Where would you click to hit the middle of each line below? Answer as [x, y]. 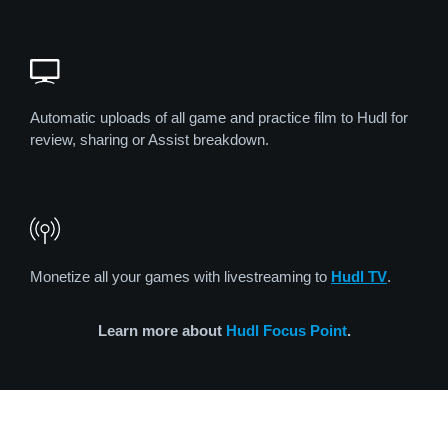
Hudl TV [359, 277]
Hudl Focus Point [286, 331]
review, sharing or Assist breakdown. [149, 140]
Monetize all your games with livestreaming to [180, 277]
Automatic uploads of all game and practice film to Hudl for [219, 118]
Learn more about [161, 331]
